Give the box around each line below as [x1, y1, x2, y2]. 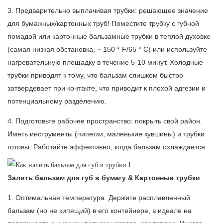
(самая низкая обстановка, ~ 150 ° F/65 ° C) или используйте [7, 45, 207, 54]
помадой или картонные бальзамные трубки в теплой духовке [7, 32, 211, 41]
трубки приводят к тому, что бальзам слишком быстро [7, 71, 183, 80]
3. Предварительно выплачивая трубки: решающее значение [7, 6, 208, 15]
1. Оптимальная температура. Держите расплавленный [7, 194, 190, 202]
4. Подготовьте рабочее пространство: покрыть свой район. [7, 117, 202, 125]
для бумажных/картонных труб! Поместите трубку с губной [7, 19, 199, 28]
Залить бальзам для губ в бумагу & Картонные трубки [7, 174, 200, 182]
